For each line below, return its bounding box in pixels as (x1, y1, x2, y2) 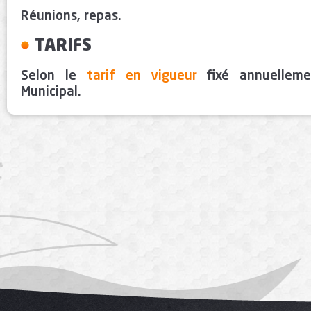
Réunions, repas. (21, 10, 121, 23)
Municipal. (21, 86, 81, 99)
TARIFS (35, 38, 92, 55)
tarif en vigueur (86, 70, 197, 83)
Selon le (21, 70, 87, 83)
